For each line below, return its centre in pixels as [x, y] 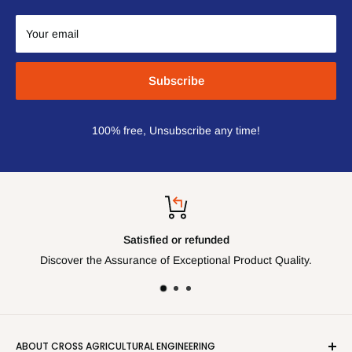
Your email [52, 34]
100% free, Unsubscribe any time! [176, 130]
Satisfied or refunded [176, 240]
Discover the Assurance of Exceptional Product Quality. [176, 260]
